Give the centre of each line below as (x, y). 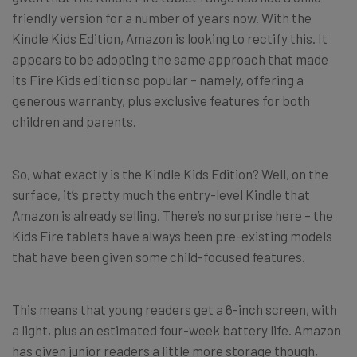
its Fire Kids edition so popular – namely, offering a (158, 80)
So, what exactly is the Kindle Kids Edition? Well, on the (170, 174)
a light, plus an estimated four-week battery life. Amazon (177, 330)
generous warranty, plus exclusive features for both (161, 101)
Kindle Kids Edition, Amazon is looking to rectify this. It (170, 39)
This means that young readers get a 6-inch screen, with (175, 310)
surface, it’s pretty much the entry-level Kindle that (161, 195)
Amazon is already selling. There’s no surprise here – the (173, 216)
